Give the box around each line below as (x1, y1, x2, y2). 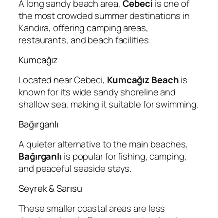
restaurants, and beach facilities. (18, 33, 151, 46)
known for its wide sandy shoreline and (18, 85, 176, 98)
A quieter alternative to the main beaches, (18, 137, 188, 150)
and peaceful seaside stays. (18, 162, 132, 175)
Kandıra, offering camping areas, (18, 21, 148, 34)
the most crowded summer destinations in (18, 9, 190, 22)
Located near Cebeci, (18, 73, 107, 86)
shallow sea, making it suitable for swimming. (18, 97, 199, 110)
